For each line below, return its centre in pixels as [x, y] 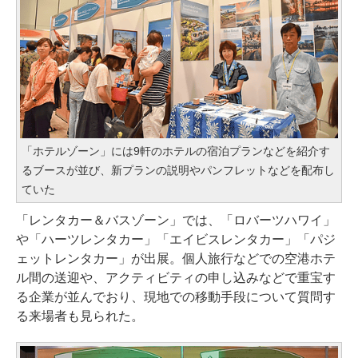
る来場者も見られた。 [80, 316]
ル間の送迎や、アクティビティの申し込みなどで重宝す [176, 278]
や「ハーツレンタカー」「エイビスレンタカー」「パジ [176, 240]
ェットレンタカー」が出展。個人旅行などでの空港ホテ [176, 259]
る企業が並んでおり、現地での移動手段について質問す [176, 297]
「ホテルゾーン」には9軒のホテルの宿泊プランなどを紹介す [176, 151]
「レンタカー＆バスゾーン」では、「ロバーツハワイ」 [176, 221]
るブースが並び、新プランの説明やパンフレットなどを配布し [178, 171]
